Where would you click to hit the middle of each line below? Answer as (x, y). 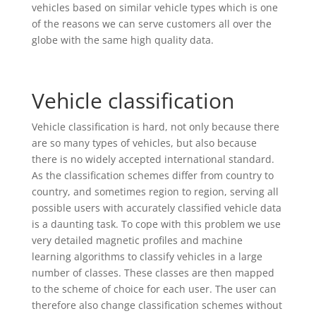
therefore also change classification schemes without (157, 305)
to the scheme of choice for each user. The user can (154, 288)
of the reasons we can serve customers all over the (151, 23)
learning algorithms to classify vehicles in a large (147, 256)
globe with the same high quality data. (122, 39)
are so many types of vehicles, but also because (144, 142)
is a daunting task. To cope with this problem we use (156, 224)
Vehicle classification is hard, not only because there (155, 126)
